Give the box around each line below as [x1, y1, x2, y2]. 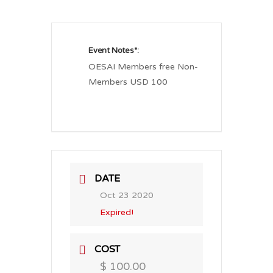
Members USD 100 [88, 77, 168, 87]
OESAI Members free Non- [88, 62, 198, 72]
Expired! [100, 207, 133, 218]
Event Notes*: [88, 46, 139, 55]
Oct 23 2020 [100, 190, 154, 200]
